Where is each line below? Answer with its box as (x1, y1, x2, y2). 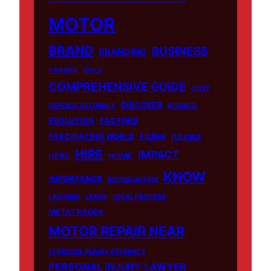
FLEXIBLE (171, 132, 201, 141)
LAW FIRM (48, 192, 80, 201)
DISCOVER (121, 99, 162, 109)
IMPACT (138, 148, 179, 161)
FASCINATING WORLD (48, 131, 134, 141)
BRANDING (99, 46, 146, 57)
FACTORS (100, 115, 139, 125)
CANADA (48, 66, 77, 74)
